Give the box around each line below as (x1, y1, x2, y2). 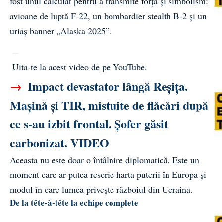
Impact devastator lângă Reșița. (25, 77, 188, 95)
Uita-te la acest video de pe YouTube (12, 60, 145, 73)
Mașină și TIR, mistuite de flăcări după (10, 96, 208, 113)
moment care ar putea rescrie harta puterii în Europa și (10, 168, 206, 180)
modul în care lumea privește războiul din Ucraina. (10, 183, 193, 195)
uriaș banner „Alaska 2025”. (10, 24, 112, 37)
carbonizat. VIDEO (10, 133, 109, 151)
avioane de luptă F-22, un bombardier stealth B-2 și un (10, 9, 207, 22)
